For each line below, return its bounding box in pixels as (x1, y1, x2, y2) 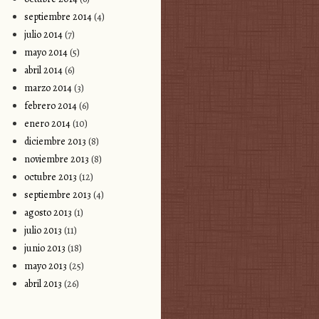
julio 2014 (23, 27, 63, 41)
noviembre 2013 (23, 152, 89, 166)
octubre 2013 (23, 169, 77, 184)
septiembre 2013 (23, 187, 91, 202)
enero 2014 (23, 116, 70, 130)
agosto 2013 (23, 205, 72, 219)
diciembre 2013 (23, 134, 86, 148)
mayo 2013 (23, 258, 67, 273)
